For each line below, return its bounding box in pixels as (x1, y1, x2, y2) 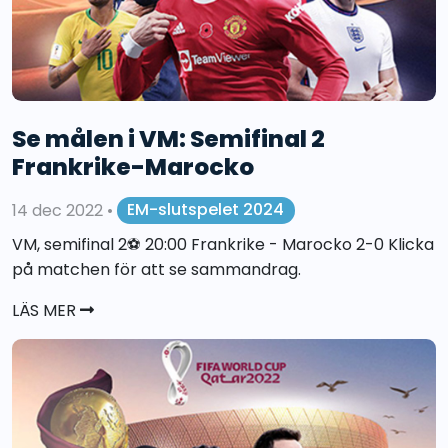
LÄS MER (12, 299, 80, 323)
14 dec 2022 (12, 198, 107, 222)
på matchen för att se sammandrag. (12, 258, 301, 282)
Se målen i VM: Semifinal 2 (12, 121, 325, 155)
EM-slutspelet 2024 (127, 198, 285, 222)
